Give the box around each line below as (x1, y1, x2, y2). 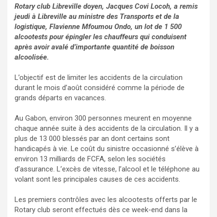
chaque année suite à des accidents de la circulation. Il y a (15, 124, 199, 133)
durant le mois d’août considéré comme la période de (15, 83, 185, 93)
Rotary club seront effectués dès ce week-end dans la (15, 205, 187, 215)
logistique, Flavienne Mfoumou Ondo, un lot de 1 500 (15, 22, 182, 31)
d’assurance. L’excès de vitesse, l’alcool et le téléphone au (15, 165, 200, 174)
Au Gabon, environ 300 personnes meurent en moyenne (15, 114, 192, 123)
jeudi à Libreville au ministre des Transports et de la (15, 12, 179, 21)
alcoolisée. (15, 53, 49, 62)
